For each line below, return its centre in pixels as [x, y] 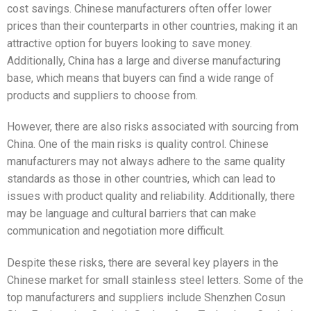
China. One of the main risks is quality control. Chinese [138, 144]
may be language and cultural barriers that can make [132, 214]
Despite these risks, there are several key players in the [143, 263]
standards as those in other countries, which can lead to [141, 179]
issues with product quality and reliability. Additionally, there [151, 196]
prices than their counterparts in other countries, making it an [152, 26]
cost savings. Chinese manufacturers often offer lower [139, 8]
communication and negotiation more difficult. [116, 231]
